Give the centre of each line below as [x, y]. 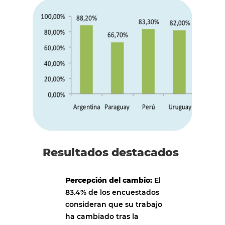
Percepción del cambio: [109, 180]
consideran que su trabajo [114, 204]
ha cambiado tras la [102, 216]
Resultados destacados [111, 152]
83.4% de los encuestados [112, 192]
